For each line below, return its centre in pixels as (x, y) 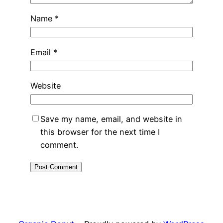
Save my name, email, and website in (111, 119)
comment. (59, 145)
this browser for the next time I (100, 132)
